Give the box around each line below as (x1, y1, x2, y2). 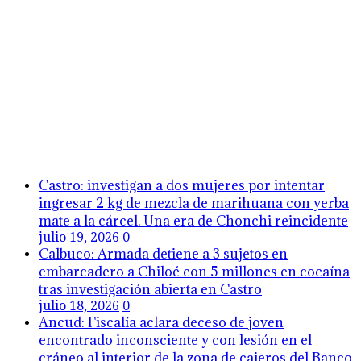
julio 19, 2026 (39, 230, 119, 246)
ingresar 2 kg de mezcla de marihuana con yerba (39, 194, 349, 213)
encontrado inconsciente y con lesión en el (39, 331, 312, 350)
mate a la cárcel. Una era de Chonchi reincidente (39, 212, 348, 230)
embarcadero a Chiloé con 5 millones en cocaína (39, 263, 350, 281)
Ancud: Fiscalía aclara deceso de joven (39, 313, 284, 332)
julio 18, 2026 (39, 298, 119, 314)
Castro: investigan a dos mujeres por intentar (39, 176, 325, 195)
